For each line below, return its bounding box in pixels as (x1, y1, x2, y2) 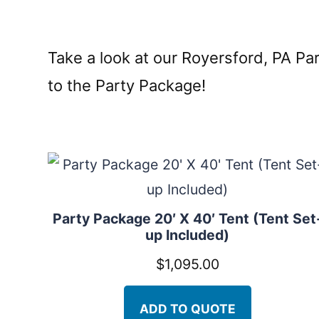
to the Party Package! (48, 75, 206, 95)
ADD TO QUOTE (139, 300, 236, 316)
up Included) (145, 226, 230, 244)
